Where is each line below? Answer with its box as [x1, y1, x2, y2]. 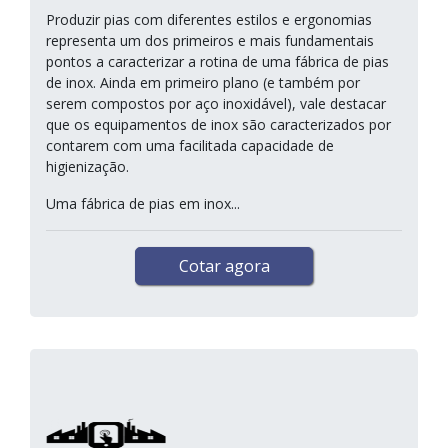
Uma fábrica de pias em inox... [46, 194, 240, 213]
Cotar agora [178, 255, 270, 277]
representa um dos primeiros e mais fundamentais [46, 31, 374, 50]
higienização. [46, 157, 129, 176]
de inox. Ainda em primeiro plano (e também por [46, 73, 360, 92]
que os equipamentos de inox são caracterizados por [46, 115, 391, 134]
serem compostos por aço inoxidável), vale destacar [46, 94, 386, 113]
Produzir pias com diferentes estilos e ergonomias [46, 10, 372, 29]
